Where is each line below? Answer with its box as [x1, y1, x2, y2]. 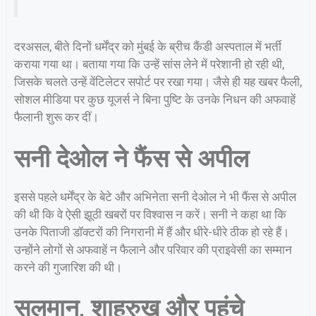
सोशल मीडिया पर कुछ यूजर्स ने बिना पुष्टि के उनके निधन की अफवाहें [14, 92, 296, 107]
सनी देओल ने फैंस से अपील [14, 144, 249, 174]
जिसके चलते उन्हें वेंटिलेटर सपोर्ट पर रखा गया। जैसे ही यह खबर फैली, [14, 75, 302, 90]
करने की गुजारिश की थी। [14, 260, 122, 274]
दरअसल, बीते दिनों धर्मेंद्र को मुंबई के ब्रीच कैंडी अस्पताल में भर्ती [14, 39, 281, 54]
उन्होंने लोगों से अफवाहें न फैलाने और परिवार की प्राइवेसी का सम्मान [14, 242, 292, 257]
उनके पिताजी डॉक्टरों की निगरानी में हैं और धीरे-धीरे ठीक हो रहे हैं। [14, 224, 289, 239]
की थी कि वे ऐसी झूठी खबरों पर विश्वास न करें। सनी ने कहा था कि [14, 207, 286, 221]
